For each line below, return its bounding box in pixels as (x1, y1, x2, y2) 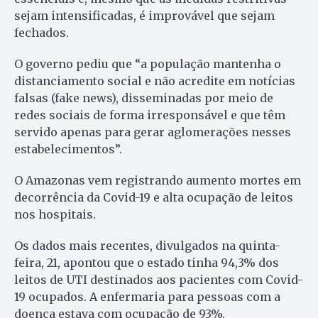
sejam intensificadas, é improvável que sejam (14, 9, 275, 23)
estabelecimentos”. (14, 142, 122, 157)
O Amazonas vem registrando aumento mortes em (14, 173, 301, 188)
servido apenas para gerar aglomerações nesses (14, 125, 291, 140)
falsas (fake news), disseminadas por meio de (14, 91, 273, 106)
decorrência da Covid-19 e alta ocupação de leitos (14, 190, 293, 205)
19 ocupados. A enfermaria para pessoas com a (14, 290, 280, 305)
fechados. (14, 26, 69, 40)
